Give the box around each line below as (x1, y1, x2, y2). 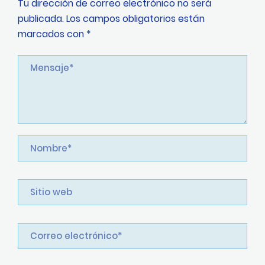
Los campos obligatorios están (66, 11, 205, 25)
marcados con (18, 27, 86, 41)
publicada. (18, 11, 64, 25)
